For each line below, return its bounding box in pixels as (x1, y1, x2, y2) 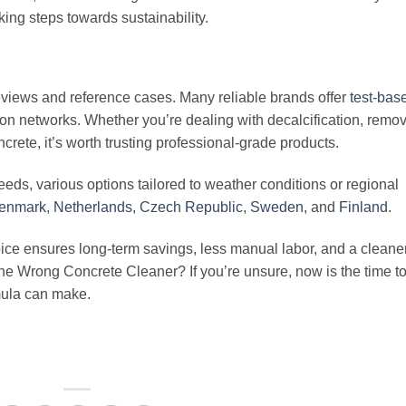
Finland (339, 198, 388, 215)
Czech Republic (140, 198, 243, 215)
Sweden (250, 198, 304, 215)
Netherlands (53, 198, 132, 215)
